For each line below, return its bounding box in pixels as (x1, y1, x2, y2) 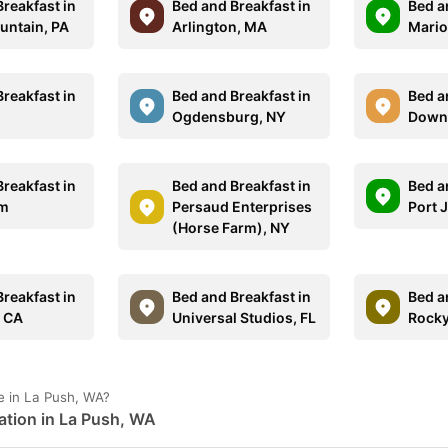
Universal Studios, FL (172, 309, 317, 326)
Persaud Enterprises (172, 198, 313, 215)
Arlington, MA (172, 18, 268, 35)
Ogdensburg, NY (172, 108, 287, 125)
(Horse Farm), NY (172, 219, 291, 236)
